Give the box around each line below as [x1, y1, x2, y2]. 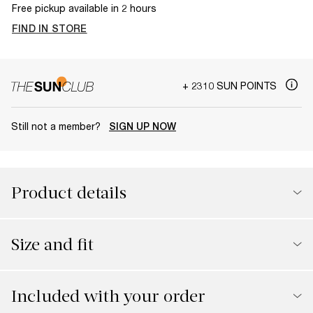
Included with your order [11, 286, 205, 306]
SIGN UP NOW [109, 120, 176, 132]
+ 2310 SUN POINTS [182, 79, 279, 92]
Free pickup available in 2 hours [12, 2, 156, 14]
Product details [11, 182, 126, 203]
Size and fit [11, 234, 94, 254]
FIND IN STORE [12, 23, 87, 34]
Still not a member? [11, 119, 103, 132]
